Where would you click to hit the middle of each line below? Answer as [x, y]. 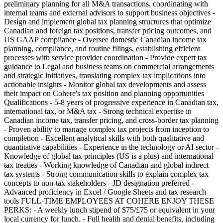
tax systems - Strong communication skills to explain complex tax [106, 174]
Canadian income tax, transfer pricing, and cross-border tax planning [111, 120]
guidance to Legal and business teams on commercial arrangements [109, 67]
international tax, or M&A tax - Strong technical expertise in [98, 111]
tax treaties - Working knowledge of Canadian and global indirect [106, 165]
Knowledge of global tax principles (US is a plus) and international [109, 156]
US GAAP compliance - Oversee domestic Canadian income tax [105, 40]
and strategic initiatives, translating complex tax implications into [105, 76]
